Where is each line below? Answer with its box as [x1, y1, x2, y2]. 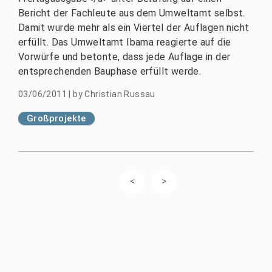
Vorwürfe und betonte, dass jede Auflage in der [18, 51, 231, 63]
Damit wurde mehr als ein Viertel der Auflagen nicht [18, 22, 250, 33]
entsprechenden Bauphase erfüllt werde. [18, 66, 202, 77]
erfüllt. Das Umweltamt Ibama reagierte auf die [18, 36, 231, 48]
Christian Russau [84, 89, 155, 99]
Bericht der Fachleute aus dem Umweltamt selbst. [18, 7, 245, 19]
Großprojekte [27, 113, 86, 124]
